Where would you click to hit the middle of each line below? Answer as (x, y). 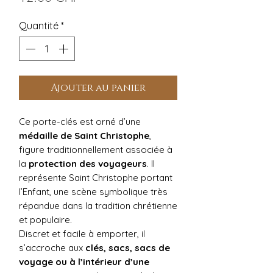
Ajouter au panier (98, 88)
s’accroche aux (52, 248)
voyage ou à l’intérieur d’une (84, 262)
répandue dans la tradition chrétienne (98, 206)
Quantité (39, 26)
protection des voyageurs (88, 164)
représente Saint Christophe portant (96, 178)
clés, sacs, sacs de (128, 248)
